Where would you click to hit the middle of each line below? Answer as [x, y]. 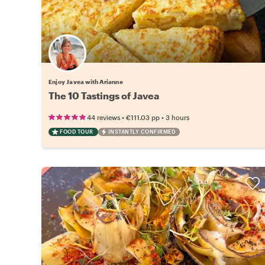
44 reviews [104, 117]
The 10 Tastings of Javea [104, 96]
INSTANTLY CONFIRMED [141, 132]
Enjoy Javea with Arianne [86, 82]
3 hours [177, 117]
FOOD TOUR [77, 132]
